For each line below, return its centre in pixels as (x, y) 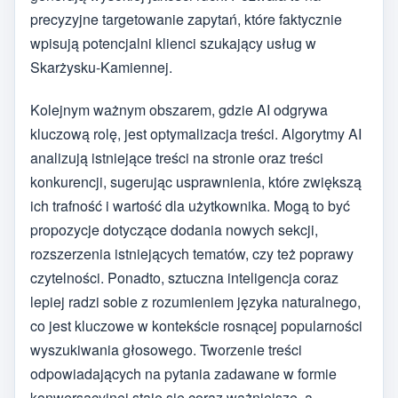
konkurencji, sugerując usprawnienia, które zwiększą (196, 182)
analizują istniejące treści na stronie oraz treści (177, 158)
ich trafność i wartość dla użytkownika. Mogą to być (190, 206)
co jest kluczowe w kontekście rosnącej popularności (196, 326)
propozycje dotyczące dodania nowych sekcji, (174, 230)
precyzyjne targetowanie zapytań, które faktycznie (186, 19)
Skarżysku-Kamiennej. (101, 67)
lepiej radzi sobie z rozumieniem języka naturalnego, (195, 302)
